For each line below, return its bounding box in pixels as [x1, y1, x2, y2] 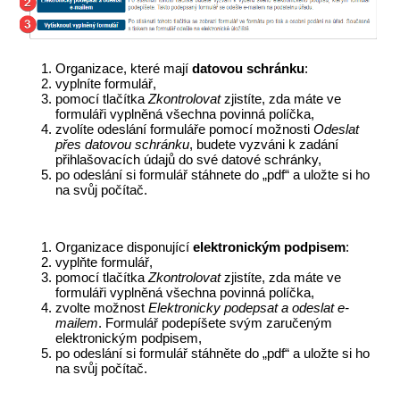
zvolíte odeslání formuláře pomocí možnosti [55, 121, 314, 137]
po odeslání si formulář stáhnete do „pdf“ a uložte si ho [55, 167, 371, 183]
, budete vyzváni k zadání [189, 137, 339, 153]
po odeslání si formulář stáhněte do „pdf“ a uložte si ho [55, 346, 371, 362]
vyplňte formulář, [55, 254, 154, 271]
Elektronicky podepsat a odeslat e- [148, 300, 350, 316]
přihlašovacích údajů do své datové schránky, [55, 152, 322, 168]
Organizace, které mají [55, 61, 193, 77]
